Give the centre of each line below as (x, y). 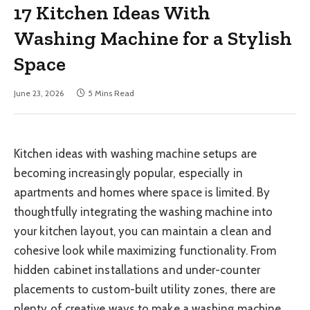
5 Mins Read (111, 93)
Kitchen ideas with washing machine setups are (135, 154)
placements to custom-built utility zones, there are (145, 290)
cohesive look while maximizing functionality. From (145, 251)
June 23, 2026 (39, 93)
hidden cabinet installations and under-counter (137, 270)
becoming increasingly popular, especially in (128, 173)
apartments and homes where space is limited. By (142, 193)
